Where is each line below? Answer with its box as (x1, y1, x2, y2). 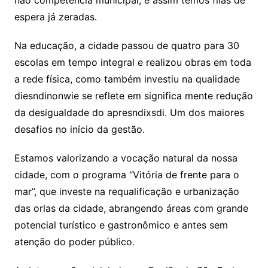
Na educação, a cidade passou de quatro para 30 (14, 39, 239, 51)
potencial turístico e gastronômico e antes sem (14, 218, 228, 231)
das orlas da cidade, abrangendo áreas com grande (14, 202, 248, 214)
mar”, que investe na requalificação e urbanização (14, 185, 239, 197)
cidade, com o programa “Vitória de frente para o (14, 168, 239, 181)
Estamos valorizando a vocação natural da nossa (14, 151, 237, 164)
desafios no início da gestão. (14, 123, 145, 135)
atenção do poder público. (14, 235, 135, 248)
